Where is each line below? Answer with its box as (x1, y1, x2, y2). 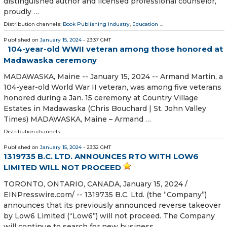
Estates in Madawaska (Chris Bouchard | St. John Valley (4, 104, 206, 113)
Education (132, 20, 158, 27)
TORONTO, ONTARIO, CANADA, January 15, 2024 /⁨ (4, 179, 187, 189)
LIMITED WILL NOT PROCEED (4, 163, 121, 173)
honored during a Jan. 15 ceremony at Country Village (4, 93, 198, 103)
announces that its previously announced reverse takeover (4, 201, 221, 210)
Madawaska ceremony (4, 55, 97, 65)
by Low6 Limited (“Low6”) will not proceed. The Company (4, 211, 215, 221)
